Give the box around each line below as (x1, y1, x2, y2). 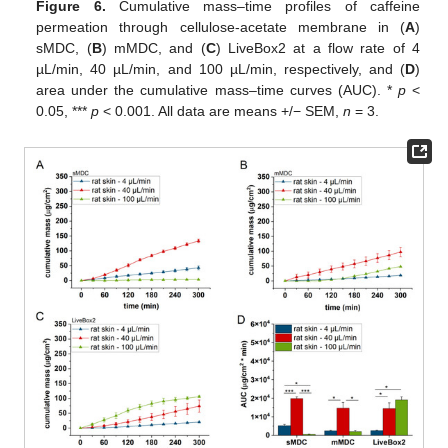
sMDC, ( (36, 39, 92, 56)
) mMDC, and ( (101, 39, 206, 56)
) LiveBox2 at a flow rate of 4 (215, 39, 420, 56)
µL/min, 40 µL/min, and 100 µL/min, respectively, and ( (36, 60, 405, 77)
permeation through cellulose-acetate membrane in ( (36, 18, 405, 35)
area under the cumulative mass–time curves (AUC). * (36, 81, 398, 98)
